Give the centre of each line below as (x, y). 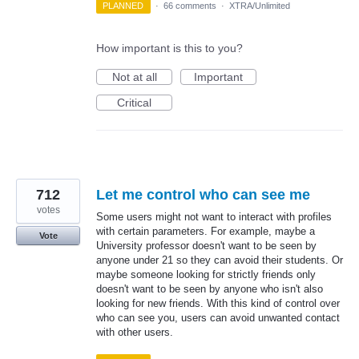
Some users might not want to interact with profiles (214, 216)
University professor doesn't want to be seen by (206, 245)
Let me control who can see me (203, 194)
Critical (134, 102)
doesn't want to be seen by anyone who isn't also (210, 288)
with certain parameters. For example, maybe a (206, 231)
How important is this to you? (169, 48)
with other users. (135, 332)
